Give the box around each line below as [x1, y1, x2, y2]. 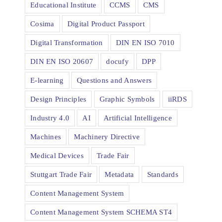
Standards [147, 169, 178, 178]
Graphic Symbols [99, 94, 155, 103]
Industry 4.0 [30, 113, 70, 122]
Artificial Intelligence [104, 113, 172, 122]
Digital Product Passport [67, 19, 145, 28]
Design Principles [30, 94, 87, 103]
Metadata [105, 169, 134, 178]
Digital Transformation [30, 38, 103, 47]
